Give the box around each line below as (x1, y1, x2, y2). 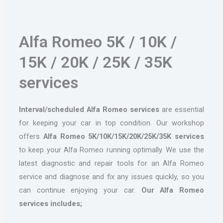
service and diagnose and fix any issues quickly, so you (18, 172, 205, 182)
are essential (159, 105, 205, 114)
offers (18, 132, 43, 141)
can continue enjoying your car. (18, 186, 141, 195)
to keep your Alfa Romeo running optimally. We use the (18, 145, 205, 155)
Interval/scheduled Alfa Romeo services (18, 105, 160, 114)
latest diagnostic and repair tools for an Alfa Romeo (18, 159, 205, 168)
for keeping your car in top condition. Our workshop (18, 118, 205, 128)
